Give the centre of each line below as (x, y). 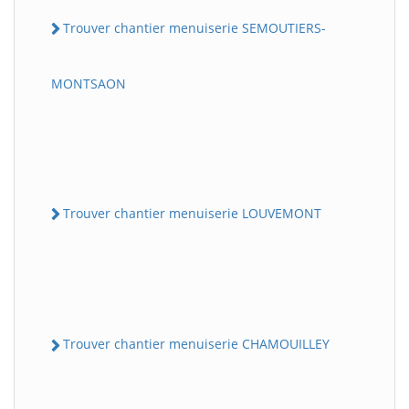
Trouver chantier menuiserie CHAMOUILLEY (196, 344)
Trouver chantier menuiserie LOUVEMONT (192, 214)
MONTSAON (89, 84)
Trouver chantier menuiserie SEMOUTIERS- (194, 27)
